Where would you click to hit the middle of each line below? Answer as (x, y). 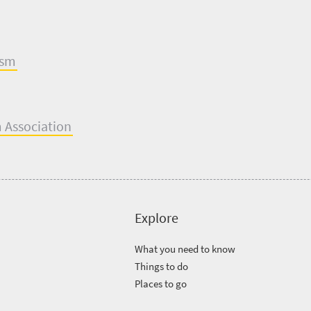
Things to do (162, 266)
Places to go (161, 284)
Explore (157, 218)
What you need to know (185, 249)
